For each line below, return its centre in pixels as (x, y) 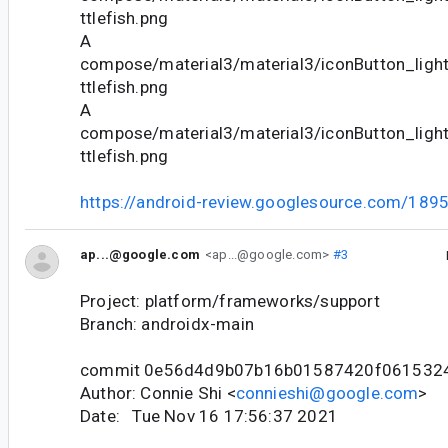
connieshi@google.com (327, 392)
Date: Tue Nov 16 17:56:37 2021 (209, 415)
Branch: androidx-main (167, 323)
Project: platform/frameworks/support (230, 300)
